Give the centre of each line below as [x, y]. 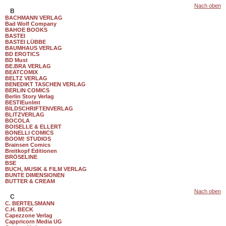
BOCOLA [17, 121]
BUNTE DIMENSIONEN [35, 175]
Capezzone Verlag [29, 215]
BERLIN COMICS [27, 90]
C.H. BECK [19, 209]
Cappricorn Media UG [34, 221]
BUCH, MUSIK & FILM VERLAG [46, 169]
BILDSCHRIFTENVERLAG [39, 108]
